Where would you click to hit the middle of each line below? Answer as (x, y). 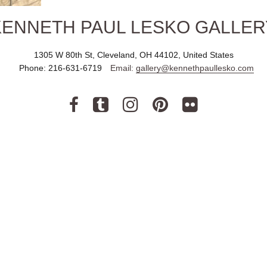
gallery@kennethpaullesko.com (195, 68)
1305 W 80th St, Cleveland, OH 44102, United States (133, 55)
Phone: (34, 68)
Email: (123, 68)
